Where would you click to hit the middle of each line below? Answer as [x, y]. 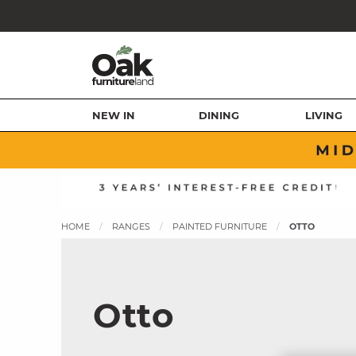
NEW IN [114, 115]
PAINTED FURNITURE [220, 226]
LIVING [324, 115]
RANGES [131, 226]
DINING [219, 115]
